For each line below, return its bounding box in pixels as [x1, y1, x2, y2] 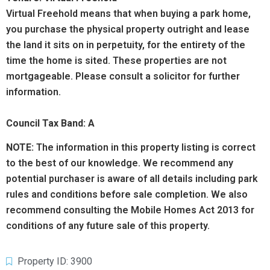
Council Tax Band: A [6, 118, 95, 130]
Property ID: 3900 [17, 256, 92, 268]
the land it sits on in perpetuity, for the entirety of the [6, 39, 245, 51]
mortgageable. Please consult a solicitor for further [6, 71, 240, 83]
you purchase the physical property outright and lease [6, 24, 250, 36]
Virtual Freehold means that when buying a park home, [6, 8, 251, 20]
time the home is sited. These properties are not [6, 55, 227, 67]
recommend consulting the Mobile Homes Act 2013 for [6, 204, 254, 216]
